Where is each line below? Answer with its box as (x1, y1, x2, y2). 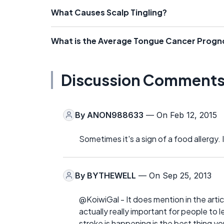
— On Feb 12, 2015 (143, 109, 217, 120)
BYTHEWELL (87, 170, 136, 180)
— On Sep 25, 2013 (136, 170, 211, 180)
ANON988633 (87, 109, 143, 120)
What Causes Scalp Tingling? (51, 6, 167, 17)
